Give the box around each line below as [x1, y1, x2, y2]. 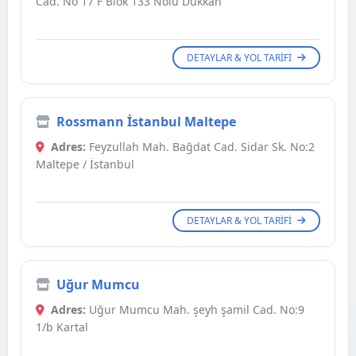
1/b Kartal [36, 319, 88, 335]
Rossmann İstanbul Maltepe [56, 113, 236, 131]
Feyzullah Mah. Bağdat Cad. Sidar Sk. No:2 [86, 139, 315, 155]
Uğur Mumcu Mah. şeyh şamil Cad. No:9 [86, 302, 304, 318]
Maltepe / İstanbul [36, 157, 134, 172]
